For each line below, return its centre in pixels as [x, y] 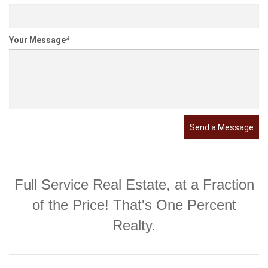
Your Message [37, 40]
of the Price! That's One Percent [134, 205]
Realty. [134, 226]
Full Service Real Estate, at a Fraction [134, 185]
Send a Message [222, 128]
